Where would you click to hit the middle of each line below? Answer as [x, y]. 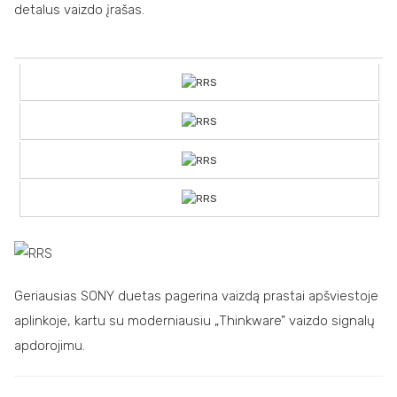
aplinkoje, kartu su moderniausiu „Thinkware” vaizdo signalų [195, 321]
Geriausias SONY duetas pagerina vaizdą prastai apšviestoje [196, 296]
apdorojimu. [50, 346]
